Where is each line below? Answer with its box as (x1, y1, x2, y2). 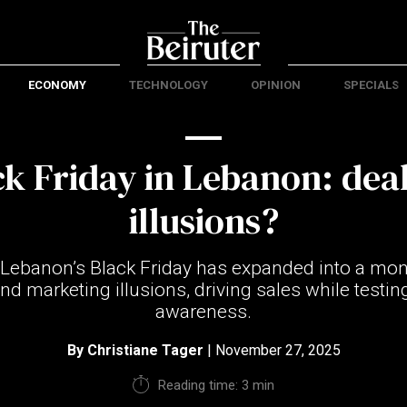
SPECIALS (342, 78, 399, 92)
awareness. (155, 301, 252, 323)
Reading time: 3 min (157, 377, 274, 393)
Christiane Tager (86, 342, 203, 359)
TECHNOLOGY (128, 78, 208, 92)
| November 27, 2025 (203, 342, 341, 359)
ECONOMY (27, 78, 86, 92)
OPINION (250, 78, 301, 92)
